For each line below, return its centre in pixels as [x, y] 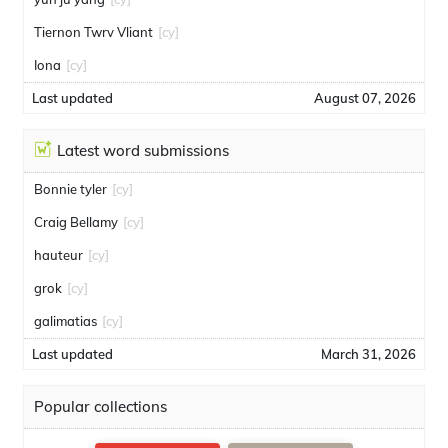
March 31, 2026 [368, 354]
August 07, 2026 [365, 98]
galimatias [65, 321]
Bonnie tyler [70, 189]
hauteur [58, 255]
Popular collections [100, 406]
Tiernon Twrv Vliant [93, 32]
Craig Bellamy [76, 222]
